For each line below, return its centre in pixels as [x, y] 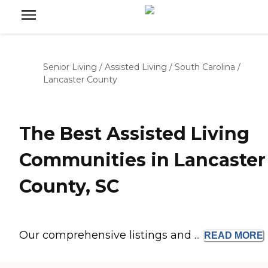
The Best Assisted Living [134, 134]
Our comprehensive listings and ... [111, 235]
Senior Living [70, 67]
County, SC [69, 187]
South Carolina [205, 67]
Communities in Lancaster [142, 160]
